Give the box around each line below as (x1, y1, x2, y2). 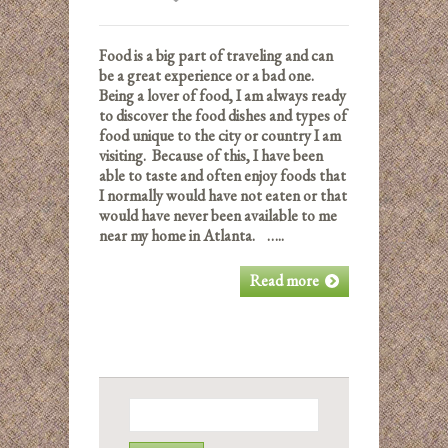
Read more (250, 270, 319, 291)
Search (128, 397, 169, 416)
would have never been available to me (99, 205, 337, 226)
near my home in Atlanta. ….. (99, 225, 284, 246)
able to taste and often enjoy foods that (99, 165, 346, 186)
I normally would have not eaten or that (99, 185, 347, 206)
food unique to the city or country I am (99, 125, 341, 146)
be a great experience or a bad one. (99, 65, 317, 86)
